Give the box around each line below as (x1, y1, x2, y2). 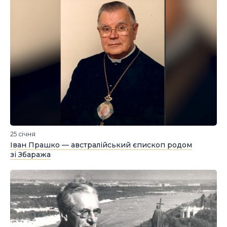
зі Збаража (10, 150, 51, 159)
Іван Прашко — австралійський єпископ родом (10, 140, 192, 149)
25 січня (10, 130, 35, 138)
